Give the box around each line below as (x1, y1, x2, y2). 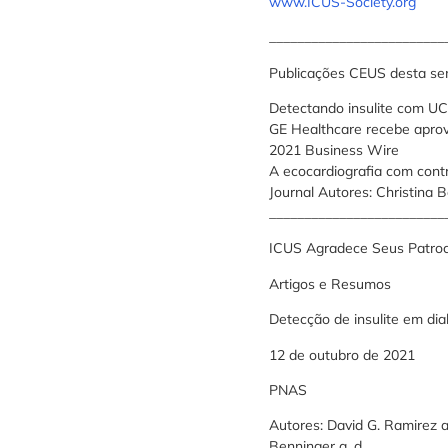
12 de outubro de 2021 (268, 345, 415, 364)
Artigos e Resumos (268, 274, 391, 293)
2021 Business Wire (268, 140, 399, 159)
